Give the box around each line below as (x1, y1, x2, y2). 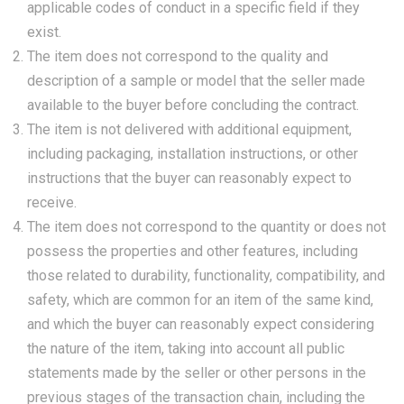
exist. (27, 23, 61, 41)
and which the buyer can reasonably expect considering (27, 316, 374, 333)
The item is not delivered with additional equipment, (27, 121, 352, 138)
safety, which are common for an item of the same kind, (27, 291, 373, 308)
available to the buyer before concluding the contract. (27, 96, 359, 114)
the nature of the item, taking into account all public (27, 340, 344, 357)
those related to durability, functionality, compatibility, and (27, 267, 385, 284)
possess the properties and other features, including (27, 243, 358, 260)
